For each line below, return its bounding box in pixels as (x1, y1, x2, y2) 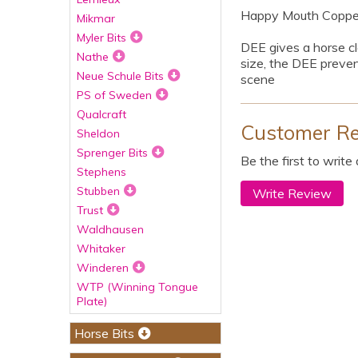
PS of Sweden (77, 88, 152, 102)
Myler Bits (77, 30, 126, 45)
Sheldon (77, 126, 120, 141)
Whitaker (77, 241, 125, 256)
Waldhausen (77, 222, 144, 237)
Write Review (253, 185, 332, 201)
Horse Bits (74, 325, 134, 341)
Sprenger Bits (77, 145, 148, 160)
